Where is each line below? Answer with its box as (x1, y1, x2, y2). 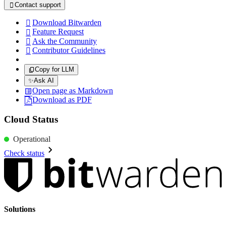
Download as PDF (32, 95, 92, 104)
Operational (19, 134, 50, 143)
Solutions (4, 204, 35, 213)
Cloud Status (4, 114, 58, 125)
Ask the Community (32, 36, 97, 45)
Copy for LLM (35, 66, 75, 74)
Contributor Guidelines (32, 46, 105, 55)
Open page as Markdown (32, 86, 113, 95)
